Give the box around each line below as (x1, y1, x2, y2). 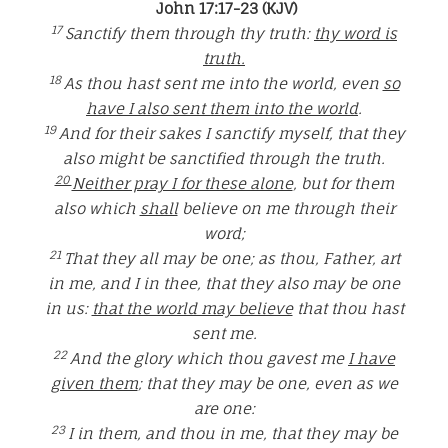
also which (53, 199, 140, 219)
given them (50, 374, 138, 394)
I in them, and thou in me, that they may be (67, 424, 398, 444)
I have (348, 349, 395, 369)
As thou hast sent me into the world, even (63, 74, 383, 94)
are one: (193, 399, 255, 419)
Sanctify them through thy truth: (65, 24, 314, 44)
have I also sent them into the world (86, 99, 358, 119)
